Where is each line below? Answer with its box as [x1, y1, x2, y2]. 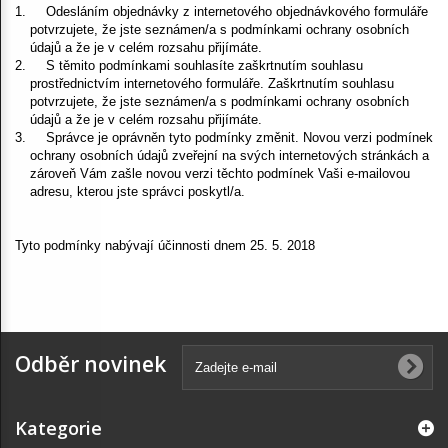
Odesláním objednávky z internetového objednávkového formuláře [46, 3, 428, 19]
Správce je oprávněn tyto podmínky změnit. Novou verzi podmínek [46, 129, 433, 145]
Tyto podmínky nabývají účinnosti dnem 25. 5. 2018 [15, 237, 315, 253]
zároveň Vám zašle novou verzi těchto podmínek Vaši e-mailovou [30, 165, 410, 181]
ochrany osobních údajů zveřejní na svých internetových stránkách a [30, 147, 429, 163]
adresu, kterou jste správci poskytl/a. [30, 183, 245, 199]
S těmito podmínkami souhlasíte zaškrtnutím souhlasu [46, 57, 363, 73]
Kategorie [15, 415, 102, 440]
